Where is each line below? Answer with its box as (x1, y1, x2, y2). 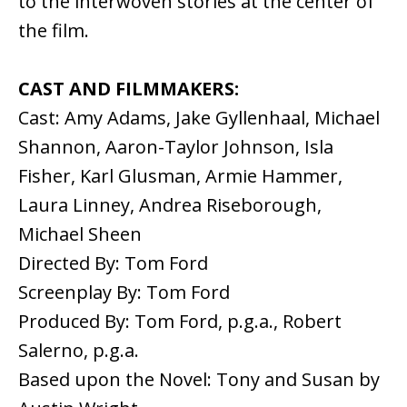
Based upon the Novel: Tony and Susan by (18, 367, 380, 392)
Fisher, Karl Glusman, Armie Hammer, (18, 164, 342, 189)
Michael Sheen (18, 222, 142, 247)
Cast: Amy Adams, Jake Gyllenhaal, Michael (18, 105, 380, 131)
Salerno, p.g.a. (18, 338, 139, 363)
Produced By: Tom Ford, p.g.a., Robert (18, 309, 342, 334)
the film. (18, 18, 89, 44)
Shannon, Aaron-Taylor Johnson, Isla (18, 134, 333, 160)
